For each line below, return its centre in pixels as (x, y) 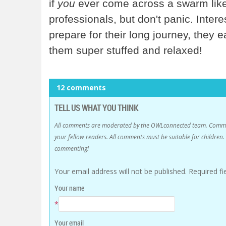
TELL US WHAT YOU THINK (96, 108)
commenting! (72, 148)
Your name (69, 188)
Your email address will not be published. (121, 171)
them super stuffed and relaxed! (126, 50)
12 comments (81, 87)
